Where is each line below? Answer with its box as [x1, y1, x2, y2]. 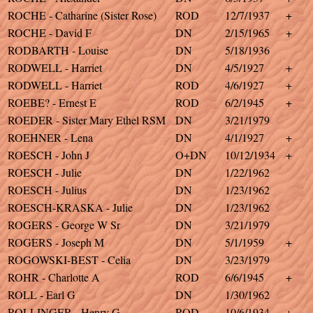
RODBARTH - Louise [8, 43, 108, 57]
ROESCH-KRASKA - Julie [8, 200, 133, 214]
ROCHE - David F [8, 25, 92, 40]
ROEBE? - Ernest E [8, 95, 96, 110]
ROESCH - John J [8, 147, 89, 162]
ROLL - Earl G [8, 287, 75, 302]
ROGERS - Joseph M [8, 235, 104, 249]
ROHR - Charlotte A [8, 270, 100, 284]
